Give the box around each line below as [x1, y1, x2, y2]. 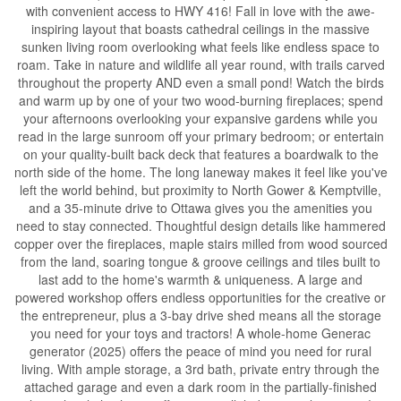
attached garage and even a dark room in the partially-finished [24, 378, 377, 397]
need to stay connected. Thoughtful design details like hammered [15, 217, 386, 235]
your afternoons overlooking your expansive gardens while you [23, 109, 378, 128]
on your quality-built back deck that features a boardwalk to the [22, 145, 379, 164]
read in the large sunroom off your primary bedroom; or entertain [17, 127, 384, 146]
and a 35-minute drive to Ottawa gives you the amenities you [29, 199, 372, 218]
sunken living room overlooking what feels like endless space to [21, 38, 380, 56]
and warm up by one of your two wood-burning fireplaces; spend [18, 91, 383, 110]
